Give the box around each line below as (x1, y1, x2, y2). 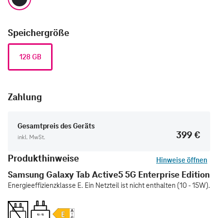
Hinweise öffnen (156, 156, 207, 165)
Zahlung (8, 91, 42, 103)
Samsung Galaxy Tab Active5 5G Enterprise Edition (8, 169, 210, 181)
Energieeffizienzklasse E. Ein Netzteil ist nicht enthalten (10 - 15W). (8, 181, 210, 190)
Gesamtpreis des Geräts (18, 122, 95, 131)
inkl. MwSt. (18, 133, 45, 141)
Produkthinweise (8, 152, 79, 164)
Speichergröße (8, 27, 69, 39)
